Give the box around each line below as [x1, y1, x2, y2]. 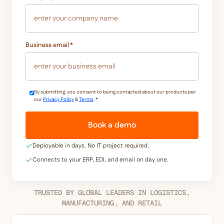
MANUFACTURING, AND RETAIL [62, 198, 162, 207]
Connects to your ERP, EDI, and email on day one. [32, 155, 169, 164]
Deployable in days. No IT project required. [32, 141, 149, 150]
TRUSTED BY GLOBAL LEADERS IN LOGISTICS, [34, 187, 190, 197]
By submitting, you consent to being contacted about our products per [34, 88, 196, 95]
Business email [25, 40, 69, 49]
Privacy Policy [43, 95, 74, 103]
